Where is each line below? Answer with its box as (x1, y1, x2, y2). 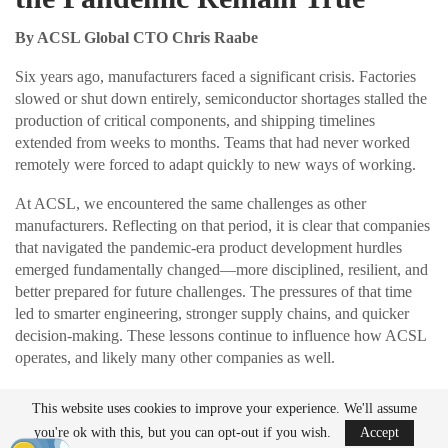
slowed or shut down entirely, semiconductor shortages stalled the (15, 89, 427, 107)
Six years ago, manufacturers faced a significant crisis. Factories (15, 67, 416, 85)
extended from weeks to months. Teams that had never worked (15, 133, 410, 151)
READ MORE (15, 404, 109, 421)
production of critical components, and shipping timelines (15, 111, 375, 129)
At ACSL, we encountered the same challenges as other (15, 194, 366, 212)
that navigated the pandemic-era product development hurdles (15, 238, 402, 256)
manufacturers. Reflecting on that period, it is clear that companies (15, 216, 430, 234)
